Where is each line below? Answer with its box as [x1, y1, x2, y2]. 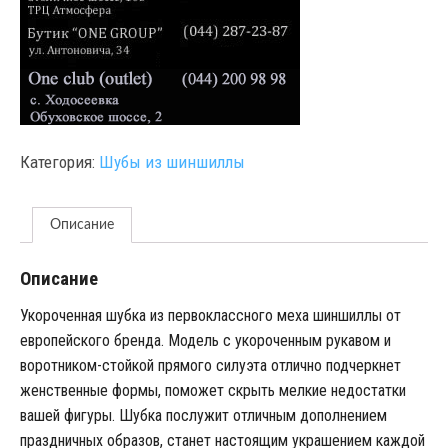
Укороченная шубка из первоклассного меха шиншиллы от [19, 306, 401, 326]
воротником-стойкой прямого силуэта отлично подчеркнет [19, 356, 401, 376]
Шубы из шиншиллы [98, 152, 245, 173]
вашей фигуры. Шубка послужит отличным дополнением [19, 406, 387, 426]
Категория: [19, 152, 99, 173]
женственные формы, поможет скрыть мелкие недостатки [19, 381, 406, 401]
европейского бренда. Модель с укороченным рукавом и [19, 331, 391, 351]
